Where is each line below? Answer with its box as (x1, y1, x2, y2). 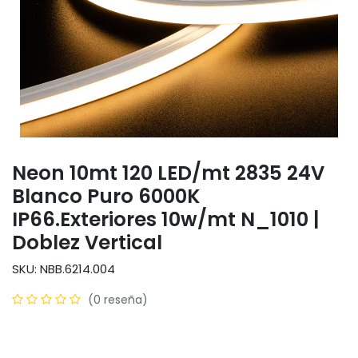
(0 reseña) (88, 291, 148, 308)
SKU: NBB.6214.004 (12, 260, 115, 277)
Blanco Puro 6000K (12, 181, 201, 210)
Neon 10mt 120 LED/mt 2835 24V (12, 158, 324, 187)
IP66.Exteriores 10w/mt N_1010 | (12, 205, 320, 233)
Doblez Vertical (12, 228, 162, 257)
